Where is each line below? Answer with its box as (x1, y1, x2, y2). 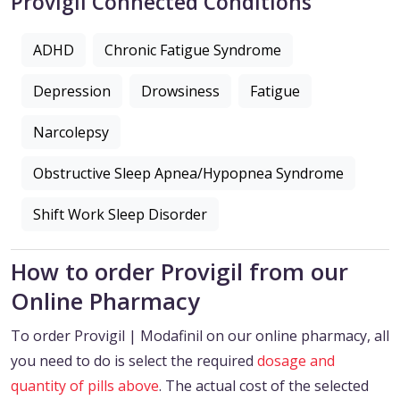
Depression (33, 81, 111, 102)
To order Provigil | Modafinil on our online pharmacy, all (11, 326, 389, 346)
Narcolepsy (33, 122, 109, 143)
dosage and (257, 351, 335, 371)
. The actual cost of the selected (159, 376, 369, 396)
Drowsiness (141, 81, 220, 102)
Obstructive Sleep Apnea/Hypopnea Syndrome (33, 163, 344, 184)
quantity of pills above (11, 376, 159, 396)
